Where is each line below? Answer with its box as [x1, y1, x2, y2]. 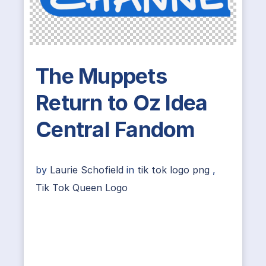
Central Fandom [36, 116, 195, 142]
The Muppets [36, 63, 167, 89]
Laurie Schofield [50, 164, 126, 176]
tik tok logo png [137, 164, 210, 176]
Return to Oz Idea [36, 90, 208, 116]
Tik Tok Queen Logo [36, 182, 128, 194]
